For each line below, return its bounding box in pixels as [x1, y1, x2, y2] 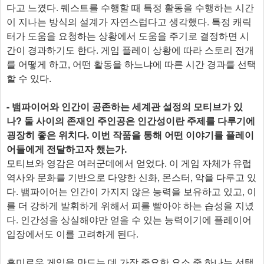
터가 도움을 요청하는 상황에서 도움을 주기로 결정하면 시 [6, 29, 249, 43]
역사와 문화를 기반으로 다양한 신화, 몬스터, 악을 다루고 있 [6, 170, 256, 184]
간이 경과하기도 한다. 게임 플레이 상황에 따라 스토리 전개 [6, 43, 254, 57]
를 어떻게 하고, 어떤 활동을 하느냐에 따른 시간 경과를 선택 [6, 57, 256, 71]
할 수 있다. [6, 71, 51, 85]
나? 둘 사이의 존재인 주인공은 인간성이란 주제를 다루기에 [6, 114, 255, 128]
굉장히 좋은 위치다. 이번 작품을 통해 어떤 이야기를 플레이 [6, 128, 254, 142]
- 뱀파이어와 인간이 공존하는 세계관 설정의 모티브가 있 [6, 100, 243, 114]
